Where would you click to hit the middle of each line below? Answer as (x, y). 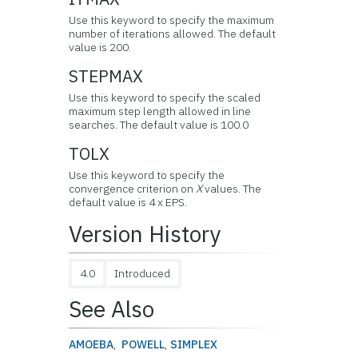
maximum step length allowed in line (160, 111)
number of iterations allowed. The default (173, 33)
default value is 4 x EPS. (128, 202)
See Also (112, 308)
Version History (145, 233)
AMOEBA (91, 344)
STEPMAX (106, 76)
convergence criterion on (133, 188)
